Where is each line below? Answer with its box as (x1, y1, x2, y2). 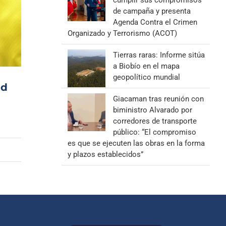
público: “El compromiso (112, 128, 196, 137)
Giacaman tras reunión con (112, 94, 204, 103)
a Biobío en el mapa (112, 62, 180, 71)
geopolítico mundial (112, 73, 180, 82)
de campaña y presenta (112, 7, 191, 16)
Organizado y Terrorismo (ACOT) (67, 29, 177, 38)
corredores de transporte (112, 117, 197, 126)
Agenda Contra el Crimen (112, 18, 197, 27)
